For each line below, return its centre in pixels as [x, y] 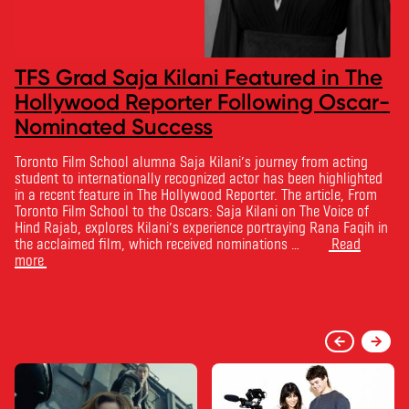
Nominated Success [114, 126]
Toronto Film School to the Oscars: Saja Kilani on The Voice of [192, 210]
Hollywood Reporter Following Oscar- [202, 101]
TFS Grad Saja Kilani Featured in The [199, 77]
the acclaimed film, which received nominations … [157, 243]
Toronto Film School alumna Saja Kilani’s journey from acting [191, 161]
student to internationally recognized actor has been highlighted [199, 177]
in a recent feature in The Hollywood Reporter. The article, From [196, 194]
